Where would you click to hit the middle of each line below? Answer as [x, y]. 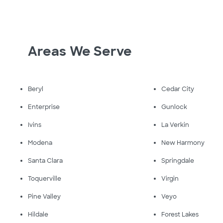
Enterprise [44, 107]
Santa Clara [45, 161]
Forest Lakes [180, 214]
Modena [40, 143]
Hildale [38, 214]
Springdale [178, 161]
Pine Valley [44, 196]
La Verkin [175, 125]
